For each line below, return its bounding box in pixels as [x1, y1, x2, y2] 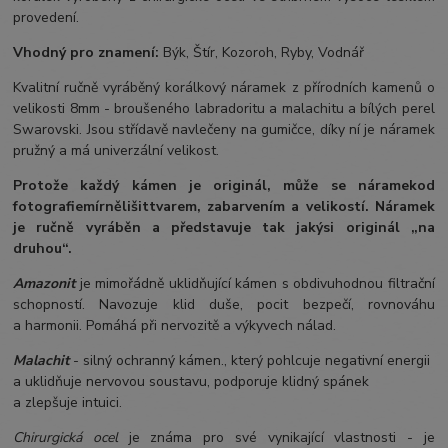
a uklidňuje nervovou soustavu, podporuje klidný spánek [13, 372, 370, 392]
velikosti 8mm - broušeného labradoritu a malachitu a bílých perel [13, 99, 435, 119]
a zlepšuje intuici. [13, 393, 123, 413]
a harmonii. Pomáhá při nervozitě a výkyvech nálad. [13, 316, 337, 336]
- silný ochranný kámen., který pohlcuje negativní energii [69, 351, 431, 371]
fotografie [13, 197, 84, 217]
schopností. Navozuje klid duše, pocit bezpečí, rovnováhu [13, 295, 435, 315]
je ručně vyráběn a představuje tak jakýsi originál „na [13, 218, 435, 238]
